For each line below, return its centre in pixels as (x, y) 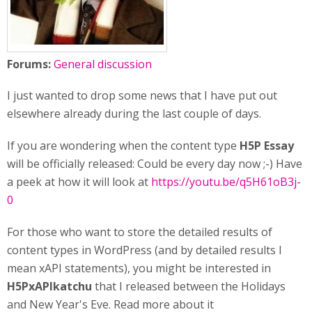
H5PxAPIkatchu (49, 286)
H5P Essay (267, 146)
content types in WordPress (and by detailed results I (145, 250)
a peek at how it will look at (79, 182)
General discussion (103, 64)
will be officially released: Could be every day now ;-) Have (155, 164)
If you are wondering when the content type (123, 146)
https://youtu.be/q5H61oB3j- (226, 182)
